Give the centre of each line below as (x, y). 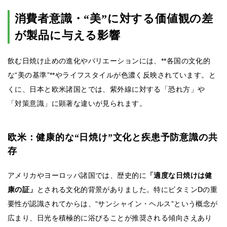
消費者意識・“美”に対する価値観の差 (114, 19)
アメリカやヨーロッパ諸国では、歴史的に (77, 176)
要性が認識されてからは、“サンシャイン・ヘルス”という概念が (113, 204)
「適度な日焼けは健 (179, 176)
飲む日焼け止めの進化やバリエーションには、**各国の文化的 (109, 61)
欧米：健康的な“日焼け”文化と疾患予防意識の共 (113, 138)
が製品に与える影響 (67, 35)
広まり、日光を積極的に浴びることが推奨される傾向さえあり (110, 218)
